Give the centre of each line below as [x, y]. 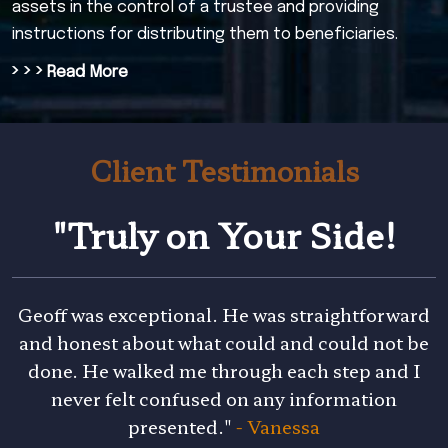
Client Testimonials [224, 170]
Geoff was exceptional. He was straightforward [224, 314]
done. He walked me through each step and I [224, 370]
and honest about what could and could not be [224, 342]
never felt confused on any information [224, 398]
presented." [180, 426]
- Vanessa [276, 426]
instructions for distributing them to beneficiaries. [205, 34]
